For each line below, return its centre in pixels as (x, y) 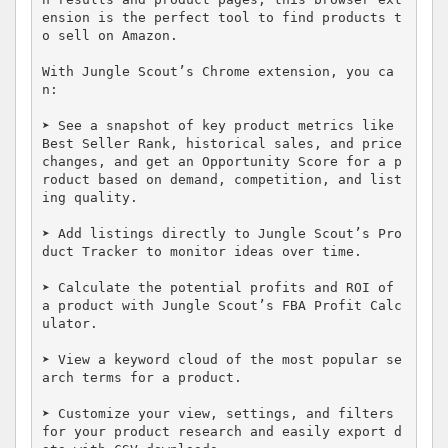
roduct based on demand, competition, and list (221, 180)
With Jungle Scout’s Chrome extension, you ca (217, 72)
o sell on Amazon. (109, 36)
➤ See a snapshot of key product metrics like (217, 126)
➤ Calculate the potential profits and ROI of (217, 288)
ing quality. (89, 198)
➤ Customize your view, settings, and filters (217, 414)
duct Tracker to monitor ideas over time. (201, 252)
